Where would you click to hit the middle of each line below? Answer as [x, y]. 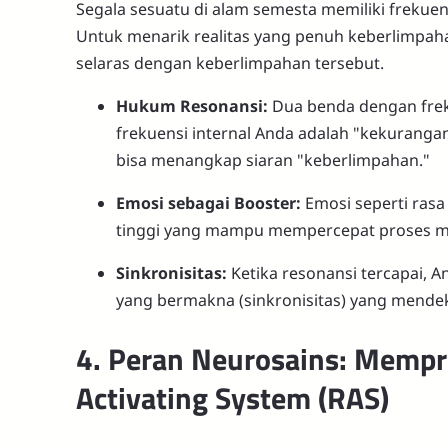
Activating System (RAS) [232, 397]
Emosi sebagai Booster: [208, 203]
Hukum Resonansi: [192, 106]
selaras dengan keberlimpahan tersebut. [230, 63]
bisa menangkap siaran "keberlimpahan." [273, 160]
